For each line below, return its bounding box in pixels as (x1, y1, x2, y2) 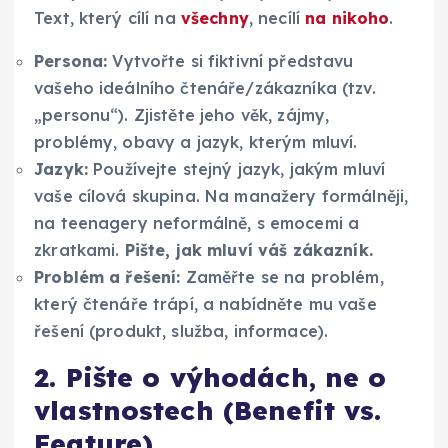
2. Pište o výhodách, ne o (34, 360, 387, 394)
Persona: (34, 50, 108, 71)
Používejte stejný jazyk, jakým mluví (87, 158, 386, 179)
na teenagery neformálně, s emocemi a (34, 212, 360, 233)
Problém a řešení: (34, 266, 181, 287)
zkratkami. (34, 239, 125, 260)
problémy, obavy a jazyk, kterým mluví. (34, 131, 358, 152)
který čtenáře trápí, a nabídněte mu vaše (34, 293, 377, 314)
